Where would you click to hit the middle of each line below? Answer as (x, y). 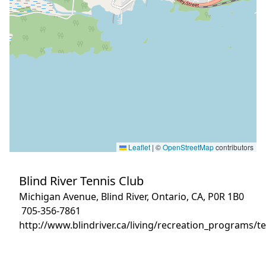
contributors (234, 147)
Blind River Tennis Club (81, 181)
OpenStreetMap (188, 147)
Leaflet (138, 147)
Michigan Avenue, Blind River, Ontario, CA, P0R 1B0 (132, 197)
